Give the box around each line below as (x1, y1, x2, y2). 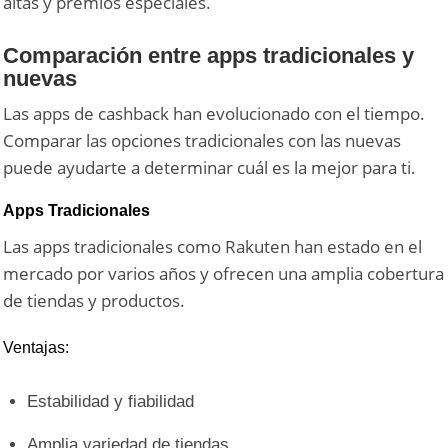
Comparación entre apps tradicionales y (3, 42, 415, 68)
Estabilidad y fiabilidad (27, 392, 195, 412)
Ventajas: (3, 338, 70, 356)
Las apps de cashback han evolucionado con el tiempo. (3, 101, 426, 125)
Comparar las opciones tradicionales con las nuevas (3, 128, 402, 152)
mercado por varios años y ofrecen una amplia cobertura (3, 261, 445, 285)
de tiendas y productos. (3, 288, 186, 312)
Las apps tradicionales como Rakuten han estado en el (3, 234, 423, 258)
